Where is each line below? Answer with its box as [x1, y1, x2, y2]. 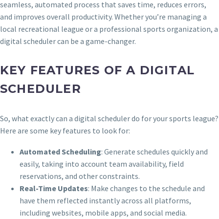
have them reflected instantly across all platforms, [20, 195, 191, 205]
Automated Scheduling [20, 146, 101, 156]
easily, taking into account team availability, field [20, 158, 184, 169]
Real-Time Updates [20, 183, 88, 193]
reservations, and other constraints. [20, 171, 140, 181]
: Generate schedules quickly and [101, 146, 208, 156]
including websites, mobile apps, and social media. [20, 207, 187, 218]
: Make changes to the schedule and [88, 183, 205, 193]
